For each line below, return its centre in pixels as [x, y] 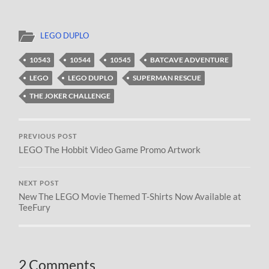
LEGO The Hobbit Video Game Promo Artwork [110, 150]
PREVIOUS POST [48, 137]
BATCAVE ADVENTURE [190, 60]
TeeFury [35, 207]
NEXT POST [39, 183]
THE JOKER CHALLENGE [70, 96]
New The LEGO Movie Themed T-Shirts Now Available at [130, 197]
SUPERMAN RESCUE [167, 78]
